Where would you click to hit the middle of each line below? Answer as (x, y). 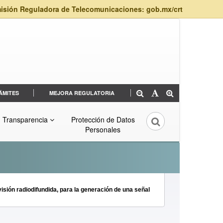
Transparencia (26, 120)
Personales (103, 130)
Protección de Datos (103, 120)
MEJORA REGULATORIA (82, 93)
